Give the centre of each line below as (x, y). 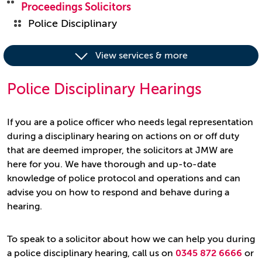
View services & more (142, 56)
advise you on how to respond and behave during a (118, 192)
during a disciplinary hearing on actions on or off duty (123, 136)
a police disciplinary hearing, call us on (91, 253)
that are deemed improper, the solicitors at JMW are (120, 150)
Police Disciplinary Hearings (104, 89)
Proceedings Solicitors (76, 7)
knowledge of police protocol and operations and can (124, 178)
